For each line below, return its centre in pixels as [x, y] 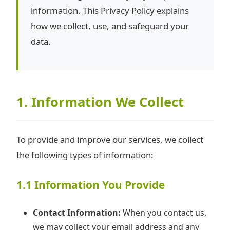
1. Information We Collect [100, 102]
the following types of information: [85, 155]
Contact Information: [77, 212]
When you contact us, [164, 212]
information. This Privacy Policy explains [110, 11]
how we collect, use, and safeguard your [110, 26]
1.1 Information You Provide [91, 185]
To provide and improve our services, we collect [110, 139]
